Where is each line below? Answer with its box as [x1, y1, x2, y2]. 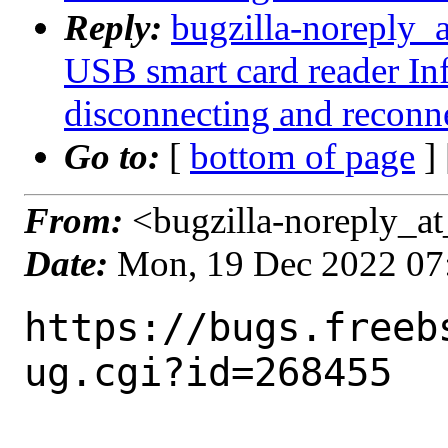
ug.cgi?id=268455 [24, 349, 392, 395]
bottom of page [190, 136, 415, 177]
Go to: [64, 136, 169, 177]
